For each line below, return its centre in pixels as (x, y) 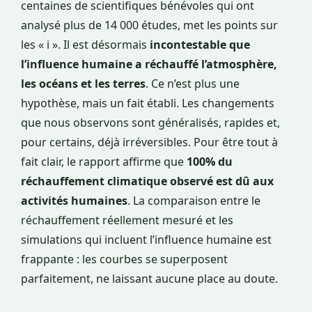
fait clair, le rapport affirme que (104, 162)
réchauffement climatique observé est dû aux (147, 181)
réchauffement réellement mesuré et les (127, 220)
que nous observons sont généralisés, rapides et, (150, 123)
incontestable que (200, 45)
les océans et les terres (83, 84)
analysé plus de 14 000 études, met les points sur (149, 25)
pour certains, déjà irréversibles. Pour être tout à (149, 142)
